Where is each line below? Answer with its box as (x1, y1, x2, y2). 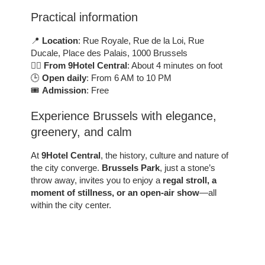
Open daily (42, 72, 87, 83)
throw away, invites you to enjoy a (31, 174, 163, 185)
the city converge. (31, 162, 102, 173)
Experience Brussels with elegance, (31, 109, 217, 122)
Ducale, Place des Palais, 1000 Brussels (31, 47, 188, 58)
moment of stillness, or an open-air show (31, 187, 200, 198)
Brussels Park (102, 162, 160, 173)
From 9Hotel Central (44, 60, 128, 70)
